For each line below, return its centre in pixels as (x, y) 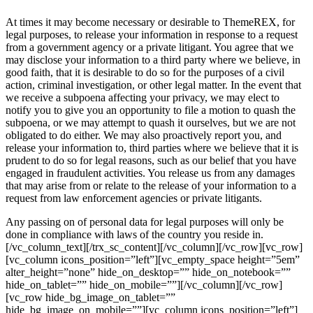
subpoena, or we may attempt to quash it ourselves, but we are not (151, 123)
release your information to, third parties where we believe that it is (152, 148)
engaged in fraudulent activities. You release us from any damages (150, 173)
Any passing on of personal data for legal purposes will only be (145, 222)
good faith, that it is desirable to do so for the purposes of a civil (145, 73)
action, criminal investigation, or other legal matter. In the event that (153, 85)
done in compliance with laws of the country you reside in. (134, 235)
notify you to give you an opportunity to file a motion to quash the (151, 110)
